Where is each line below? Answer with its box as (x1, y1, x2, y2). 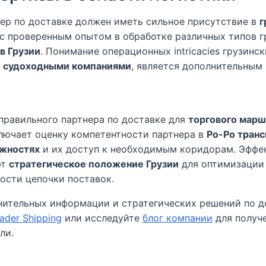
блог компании (142, 212, 213, 224)
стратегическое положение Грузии (9, 158, 179, 170)
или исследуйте (62, 212, 142, 224)
